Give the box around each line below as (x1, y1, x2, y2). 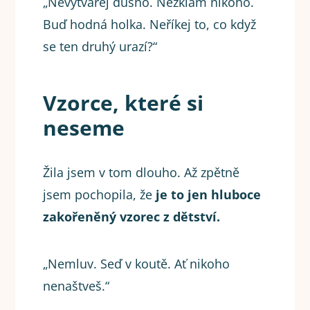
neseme (43, 113, 125, 143)
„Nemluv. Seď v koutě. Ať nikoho (43, 255, 230, 273)
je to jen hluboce (152, 186, 262, 203)
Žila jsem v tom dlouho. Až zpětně (43, 164, 240, 181)
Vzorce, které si (43, 89, 204, 118)
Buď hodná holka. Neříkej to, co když (43, 16, 257, 33)
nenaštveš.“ (43, 277, 110, 295)
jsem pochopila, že (43, 186, 153, 203)
